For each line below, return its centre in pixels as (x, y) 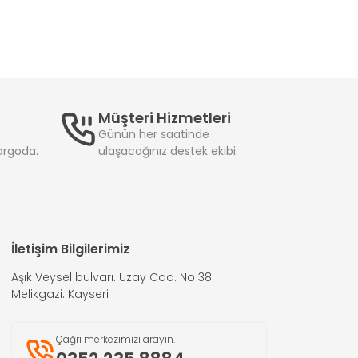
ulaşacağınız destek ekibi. (168, 151)
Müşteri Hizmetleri (165, 118)
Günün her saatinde (154, 134)
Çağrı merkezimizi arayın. (115, 339)
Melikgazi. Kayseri (60, 294)
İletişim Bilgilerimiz (71, 249)
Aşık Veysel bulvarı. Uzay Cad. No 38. (113, 277)
